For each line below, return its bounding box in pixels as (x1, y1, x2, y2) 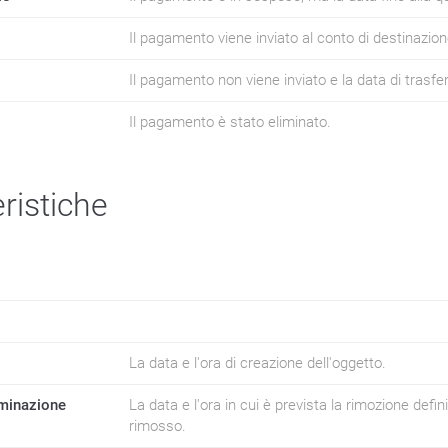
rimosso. (129, 417, 186, 435)
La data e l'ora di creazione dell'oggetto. (129, 354, 386, 372)
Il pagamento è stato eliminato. (129, 113, 331, 131)
